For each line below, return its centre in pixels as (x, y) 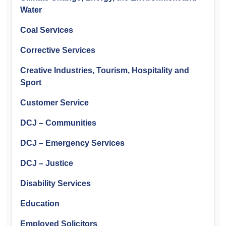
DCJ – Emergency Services (72, 143)
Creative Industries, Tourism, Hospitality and (105, 70)
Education (40, 203)
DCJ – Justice (47, 163)
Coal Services (47, 30)
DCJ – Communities (58, 123)
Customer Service (54, 102)
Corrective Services (58, 50)
